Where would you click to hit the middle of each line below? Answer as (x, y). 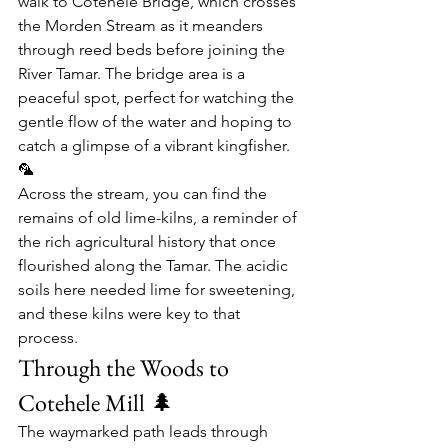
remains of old (71, 217)
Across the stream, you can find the (144, 193)
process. (48, 337)
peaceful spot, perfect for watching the (158, 97)
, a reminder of (247, 217)
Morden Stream (100, 25)
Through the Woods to (126, 367)
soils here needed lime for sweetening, (158, 289)
